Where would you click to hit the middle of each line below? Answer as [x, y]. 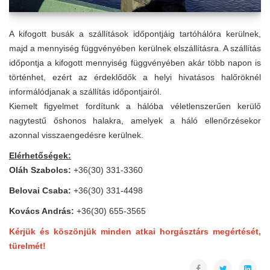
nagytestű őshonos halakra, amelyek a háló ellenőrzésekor [135, 121]
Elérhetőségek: [40, 155]
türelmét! [27, 246]
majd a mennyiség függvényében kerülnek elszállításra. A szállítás [135, 48]
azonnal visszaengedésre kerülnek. [76, 135]
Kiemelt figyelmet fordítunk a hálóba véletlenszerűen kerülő [135, 106]
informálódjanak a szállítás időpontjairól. [85, 92]
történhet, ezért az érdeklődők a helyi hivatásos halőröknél [135, 77]
